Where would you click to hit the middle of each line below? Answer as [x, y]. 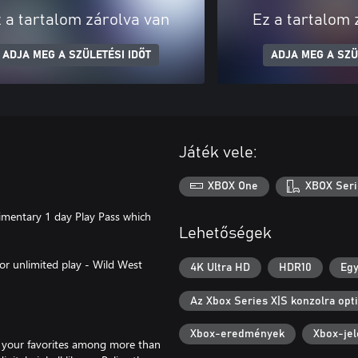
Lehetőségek [225, 234]
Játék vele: [218, 152]
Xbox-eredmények [237, 334]
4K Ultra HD [220, 267]
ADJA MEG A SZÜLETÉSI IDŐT [77, 55]
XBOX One [233, 187]
